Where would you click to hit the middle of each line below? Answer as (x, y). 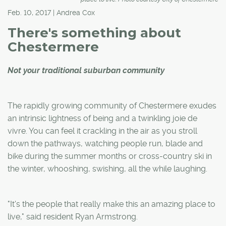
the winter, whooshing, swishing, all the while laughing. (107, 168)
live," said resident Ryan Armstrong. (73, 216)
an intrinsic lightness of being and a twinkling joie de (102, 118)
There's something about (94, 33)
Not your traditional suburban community (86, 70)
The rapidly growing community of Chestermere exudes (112, 105)
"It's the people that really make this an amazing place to (111, 204)
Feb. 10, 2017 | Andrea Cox (51, 12)
